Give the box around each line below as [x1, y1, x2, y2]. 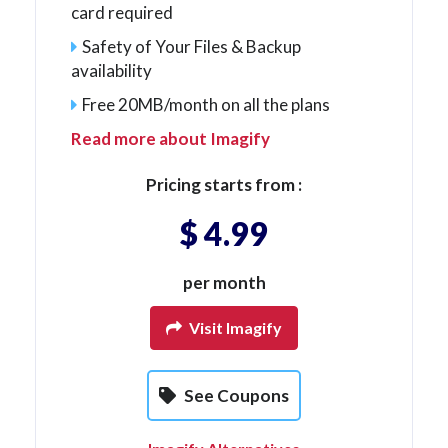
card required [71, 2, 173, 23]
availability [71, 60, 152, 81]
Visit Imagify [186, 318, 282, 337]
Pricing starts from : [146, 174, 302, 195]
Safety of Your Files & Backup [82, 36, 301, 57]
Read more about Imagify [71, 128, 270, 149]
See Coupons [181, 385, 289, 406]
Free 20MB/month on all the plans [82, 94, 330, 115]
